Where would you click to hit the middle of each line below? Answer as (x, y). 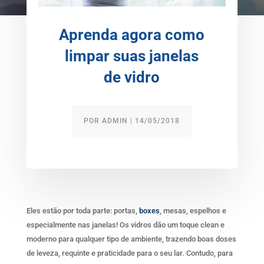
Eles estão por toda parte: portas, (82, 210)
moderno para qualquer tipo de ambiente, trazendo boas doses (131, 239)
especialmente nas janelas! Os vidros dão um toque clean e (125, 225)
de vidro (132, 77)
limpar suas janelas (132, 56)
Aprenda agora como (132, 34)
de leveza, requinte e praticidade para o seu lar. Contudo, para (129, 253)
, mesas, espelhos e (193, 210)
